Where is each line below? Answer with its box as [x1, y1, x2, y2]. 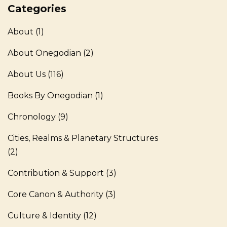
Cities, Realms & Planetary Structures [8, 133, 158, 143]
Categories [8, 3, 66, 15]
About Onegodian [8, 48, 81, 58]
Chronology [8, 112, 56, 122]
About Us [8, 69, 46, 79]
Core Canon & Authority [8, 190, 103, 199]
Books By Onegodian [8, 91, 93, 100]
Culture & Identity [8, 211, 81, 220]
